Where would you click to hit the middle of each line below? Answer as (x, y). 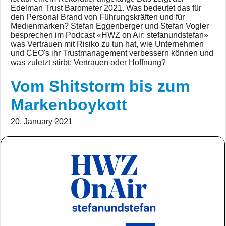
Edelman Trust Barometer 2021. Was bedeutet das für (106, 8)
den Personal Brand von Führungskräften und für (98, 17)
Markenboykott (69, 105)
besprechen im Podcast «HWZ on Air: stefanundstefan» (109, 35)
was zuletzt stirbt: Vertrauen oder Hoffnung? (88, 63)
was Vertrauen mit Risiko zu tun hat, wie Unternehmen (107, 44)
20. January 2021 (42, 122)
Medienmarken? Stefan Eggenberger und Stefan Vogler (110, 26)
